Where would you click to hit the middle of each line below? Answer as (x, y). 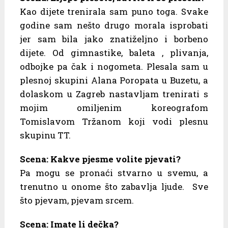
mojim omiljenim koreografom (114, 108)
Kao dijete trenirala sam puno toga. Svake (114, 12)
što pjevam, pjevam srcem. (77, 201)
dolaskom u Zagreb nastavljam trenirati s (114, 94)
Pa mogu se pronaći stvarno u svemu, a (114, 173)
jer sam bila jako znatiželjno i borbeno (114, 39)
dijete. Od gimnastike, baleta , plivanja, (114, 53)
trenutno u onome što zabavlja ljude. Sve (114, 187)
